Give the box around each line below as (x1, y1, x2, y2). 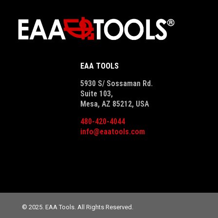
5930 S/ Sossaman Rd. (80, 79, 153, 89)
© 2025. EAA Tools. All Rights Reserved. (22, 203, 133, 211)
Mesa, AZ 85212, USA (80, 99, 149, 109)
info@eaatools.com (80, 127, 145, 137)
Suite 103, (80, 89, 113, 99)
